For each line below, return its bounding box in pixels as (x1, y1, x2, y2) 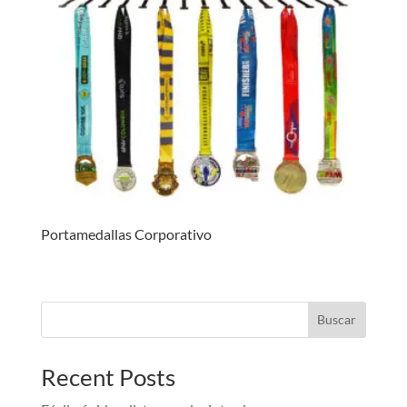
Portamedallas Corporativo (40, 225, 212, 243)
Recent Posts (40, 362, 175, 392)
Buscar (317, 312, 357, 328)
